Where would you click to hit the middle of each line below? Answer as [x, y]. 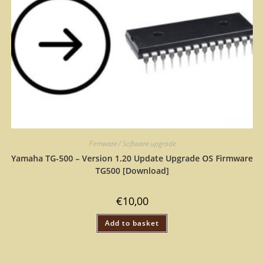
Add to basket [132, 223]
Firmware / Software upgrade [132, 143]
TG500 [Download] [132, 170]
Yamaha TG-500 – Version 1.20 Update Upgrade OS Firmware [132, 158]
